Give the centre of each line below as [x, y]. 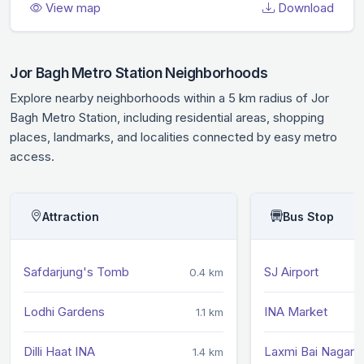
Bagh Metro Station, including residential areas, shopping [167, 118]
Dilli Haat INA [59, 352]
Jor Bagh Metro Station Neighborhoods [139, 73]
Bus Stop [308, 216]
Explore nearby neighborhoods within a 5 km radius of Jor [169, 98]
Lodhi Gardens [64, 312]
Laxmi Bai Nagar [309, 352]
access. [32, 157]
